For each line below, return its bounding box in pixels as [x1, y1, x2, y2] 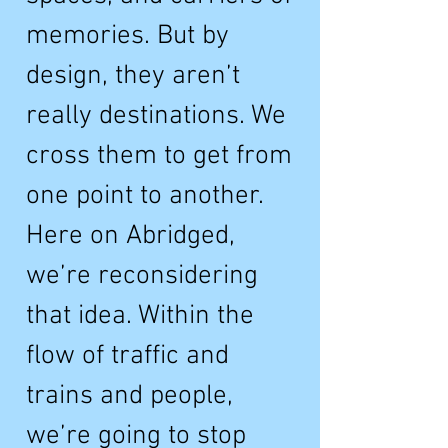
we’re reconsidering [26, 260, 258, 292]
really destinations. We [26, 100, 286, 132]
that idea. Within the [26, 300, 254, 332]
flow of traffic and [26, 340, 229, 372]
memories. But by [26, 20, 229, 52]
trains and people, [26, 380, 233, 412]
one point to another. [26, 180, 264, 212]
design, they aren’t [26, 60, 240, 92]
